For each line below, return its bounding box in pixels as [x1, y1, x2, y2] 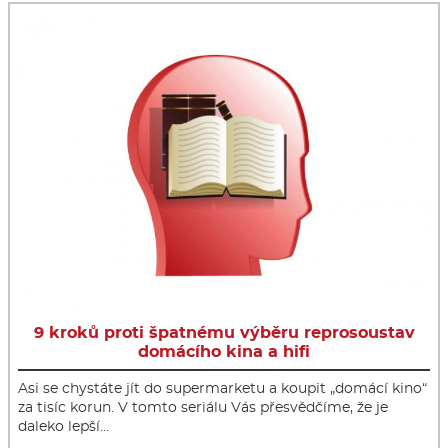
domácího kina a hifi [138, 342, 310, 362]
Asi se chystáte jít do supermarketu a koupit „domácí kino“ [18, 379, 427, 398]
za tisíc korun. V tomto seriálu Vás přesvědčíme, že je [18, 398, 388, 417]
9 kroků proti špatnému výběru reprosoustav [33, 323, 415, 343]
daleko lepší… [18, 417, 109, 436]
